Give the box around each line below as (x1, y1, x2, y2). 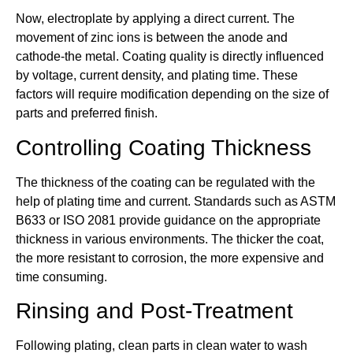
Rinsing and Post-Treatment (16, 299, 293, 324)
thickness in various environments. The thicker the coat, (16, 232, 324, 246)
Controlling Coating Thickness (16, 135, 311, 160)
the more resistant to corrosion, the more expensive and (16, 251, 324, 265)
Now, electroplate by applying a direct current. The (16, 12, 295, 26)
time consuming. (16, 269, 107, 284)
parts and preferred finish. (16, 106, 158, 121)
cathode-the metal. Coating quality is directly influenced (16, 50, 324, 64)
